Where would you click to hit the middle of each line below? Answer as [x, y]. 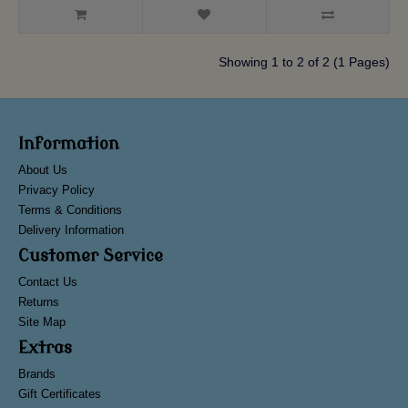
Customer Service [91, 255]
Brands [37, 373]
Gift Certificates [60, 393]
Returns [39, 301]
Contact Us [48, 281]
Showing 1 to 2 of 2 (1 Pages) [304, 61]
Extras [45, 347]
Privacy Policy [56, 189]
